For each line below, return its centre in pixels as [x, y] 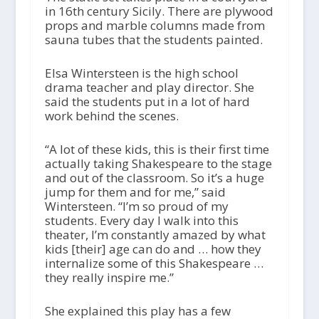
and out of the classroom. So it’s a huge [154, 177]
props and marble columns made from [155, 25]
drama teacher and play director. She [149, 87]
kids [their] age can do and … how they [153, 249]
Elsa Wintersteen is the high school [141, 73]
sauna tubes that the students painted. [155, 39]
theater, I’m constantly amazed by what [155, 234]
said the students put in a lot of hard [147, 101]
